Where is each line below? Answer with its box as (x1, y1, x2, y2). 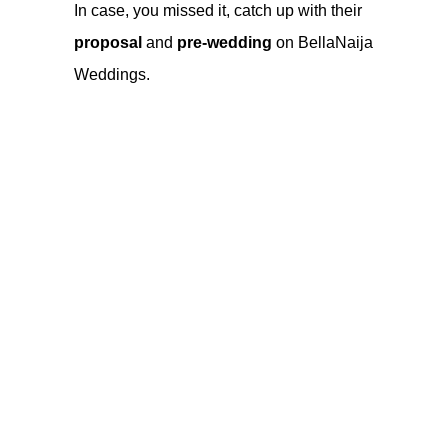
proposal (74, 33, 142, 51)
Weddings (74, 65, 146, 83)
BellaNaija (298, 33, 373, 51)
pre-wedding (177, 33, 272, 51)
